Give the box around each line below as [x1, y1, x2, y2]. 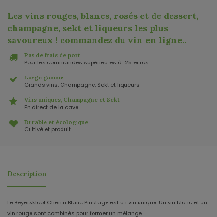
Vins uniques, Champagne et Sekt [24, 96, 120, 104]
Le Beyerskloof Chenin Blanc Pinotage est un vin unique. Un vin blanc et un [7, 199, 207, 207]
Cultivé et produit [24, 125, 71, 134]
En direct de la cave [24, 103, 78, 111]
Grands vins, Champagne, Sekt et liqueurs [24, 81, 139, 89]
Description [7, 170, 46, 179]
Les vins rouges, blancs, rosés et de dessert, [7, 10, 198, 22]
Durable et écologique [24, 118, 88, 126]
